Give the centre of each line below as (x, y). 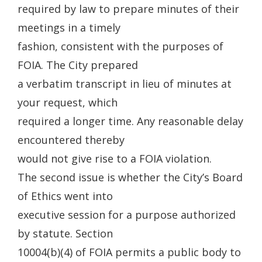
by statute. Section (65, 233)
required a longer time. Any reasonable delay (130, 121)
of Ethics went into (65, 196)
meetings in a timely (69, 27)
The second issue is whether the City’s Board (130, 177)
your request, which (68, 102)
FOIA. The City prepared (78, 65)
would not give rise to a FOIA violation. (115, 158)
